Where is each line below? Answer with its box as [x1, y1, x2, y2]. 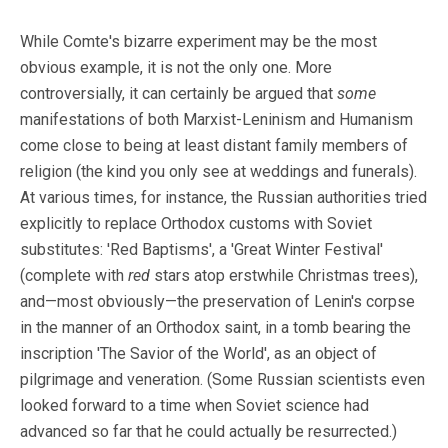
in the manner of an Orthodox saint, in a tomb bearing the [20, 318, 411, 338]
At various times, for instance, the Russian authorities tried [20, 188, 427, 208]
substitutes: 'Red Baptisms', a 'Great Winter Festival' [20, 240, 383, 260]
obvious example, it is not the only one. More [20, 58, 332, 78]
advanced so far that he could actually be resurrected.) [20, 422, 397, 442]
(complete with [20, 266, 128, 286]
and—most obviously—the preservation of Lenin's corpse [20, 292, 415, 312]
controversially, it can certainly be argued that [20, 84, 337, 104]
